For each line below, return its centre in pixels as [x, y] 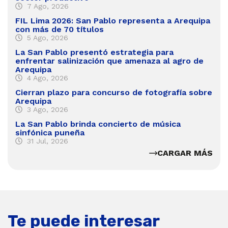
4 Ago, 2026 [47, 78]
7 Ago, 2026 [48, 6]
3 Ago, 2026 [47, 109]
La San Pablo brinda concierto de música [98, 124]
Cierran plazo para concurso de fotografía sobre [114, 92]
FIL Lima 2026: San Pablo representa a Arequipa [113, 20]
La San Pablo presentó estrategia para [94, 52]
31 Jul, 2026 [47, 141]
